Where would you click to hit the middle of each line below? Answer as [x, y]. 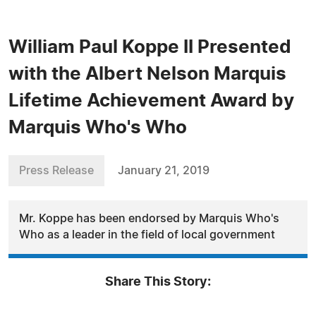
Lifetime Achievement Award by [151, 101]
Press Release [56, 171]
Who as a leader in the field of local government [147, 235]
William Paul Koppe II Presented [150, 47]
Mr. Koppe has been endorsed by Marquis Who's [149, 219]
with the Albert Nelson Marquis [147, 74]
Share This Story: [158, 282]
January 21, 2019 [164, 171]
